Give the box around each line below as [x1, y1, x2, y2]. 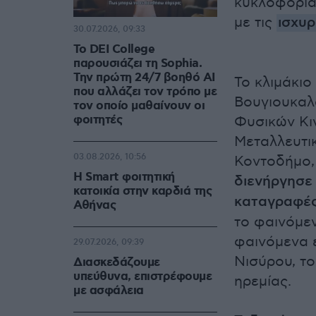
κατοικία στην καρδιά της [73, 183, 212, 200]
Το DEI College [73, 42, 154, 58]
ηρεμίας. [234, 273, 291, 291]
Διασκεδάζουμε [73, 255, 160, 271]
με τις [234, 14, 276, 32]
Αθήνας [73, 197, 116, 214]
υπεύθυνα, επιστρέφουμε [73, 269, 212, 285]
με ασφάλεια [73, 283, 144, 299]
